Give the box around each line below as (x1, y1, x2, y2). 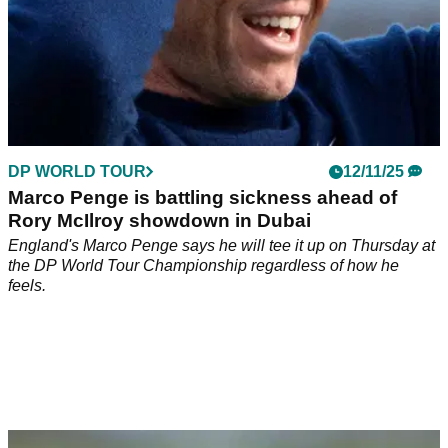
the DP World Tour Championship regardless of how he (8, 256, 399, 274)
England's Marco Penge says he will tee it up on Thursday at (8, 236, 435, 254)
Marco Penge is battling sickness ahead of (8, 186, 397, 208)
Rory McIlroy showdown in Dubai (8, 209, 311, 231)
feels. (8, 276, 46, 294)
